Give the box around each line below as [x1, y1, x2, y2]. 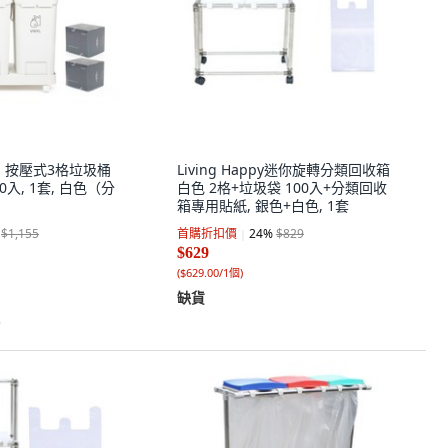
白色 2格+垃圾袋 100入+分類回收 [177, 178, 387, 197]
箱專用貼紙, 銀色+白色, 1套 [177, 196, 349, 215]
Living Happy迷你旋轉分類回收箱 [177, 160, 390, 179]
